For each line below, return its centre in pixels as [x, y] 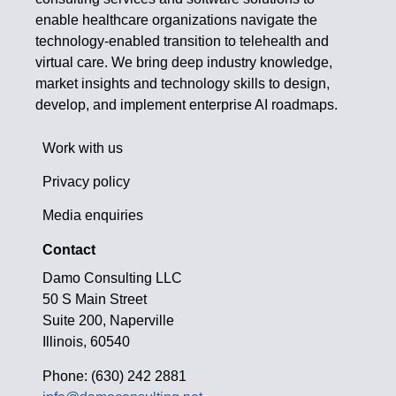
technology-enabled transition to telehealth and [182, 42]
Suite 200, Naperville [109, 321]
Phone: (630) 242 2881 [115, 376]
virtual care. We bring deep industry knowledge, [184, 63]
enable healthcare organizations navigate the [176, 20]
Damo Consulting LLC [113, 278]
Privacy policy [87, 182]
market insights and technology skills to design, [183, 84]
